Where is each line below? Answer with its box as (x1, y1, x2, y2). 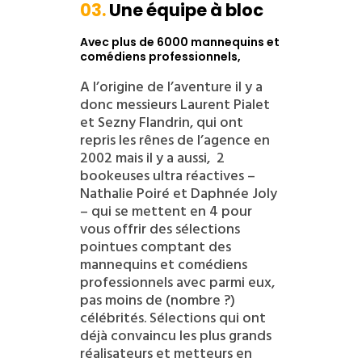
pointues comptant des (79, 234, 231, 259)
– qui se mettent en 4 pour (79, 199, 252, 223)
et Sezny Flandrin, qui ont (79, 110, 243, 134)
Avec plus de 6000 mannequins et (79, 33, 280, 50)
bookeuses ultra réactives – (79, 163, 259, 187)
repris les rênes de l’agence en (79, 128, 270, 152)
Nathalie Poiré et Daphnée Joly (79, 181, 277, 205)
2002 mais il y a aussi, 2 (79, 145, 225, 170)
